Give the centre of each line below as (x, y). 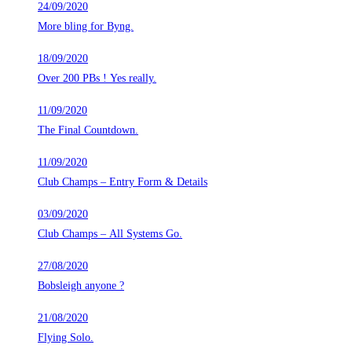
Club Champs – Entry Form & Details (123, 182)
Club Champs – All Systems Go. (110, 234)
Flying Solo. (66, 338)
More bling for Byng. (86, 27)
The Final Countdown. (88, 130)
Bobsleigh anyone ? (81, 286)
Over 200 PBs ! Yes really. (97, 79)
